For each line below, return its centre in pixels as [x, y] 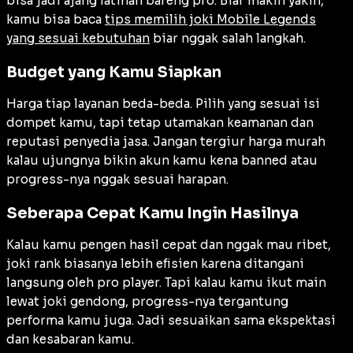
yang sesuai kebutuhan [78, 38]
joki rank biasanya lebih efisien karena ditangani [155, 263]
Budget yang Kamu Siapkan [114, 72]
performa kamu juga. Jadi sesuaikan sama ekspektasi [171, 320]
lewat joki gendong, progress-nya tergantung [147, 301]
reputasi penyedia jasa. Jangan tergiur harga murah [166, 141]
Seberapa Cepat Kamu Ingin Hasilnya [152, 213]
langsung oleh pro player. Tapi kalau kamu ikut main [166, 282]
